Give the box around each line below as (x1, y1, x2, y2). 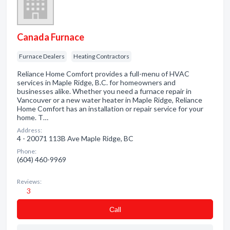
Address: (17, 126, 42, 134)
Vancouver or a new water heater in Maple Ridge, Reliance (17, 95, 202, 104)
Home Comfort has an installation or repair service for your (17, 104, 203, 113)
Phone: (17, 147, 36, 155)
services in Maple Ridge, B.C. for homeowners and (17, 78, 176, 87)
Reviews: (17, 178, 42, 185)
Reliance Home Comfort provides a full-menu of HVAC (17, 69, 189, 78)
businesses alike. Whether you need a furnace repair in (17, 87, 191, 95)
